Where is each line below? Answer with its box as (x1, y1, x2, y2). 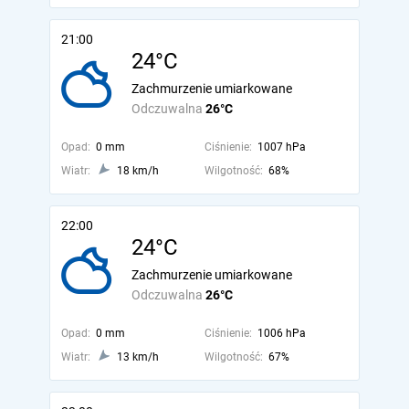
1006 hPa (257, 327, 306, 340)
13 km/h (117, 351, 159, 363)
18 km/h (117, 164, 159, 177)
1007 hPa (257, 141, 306, 153)
